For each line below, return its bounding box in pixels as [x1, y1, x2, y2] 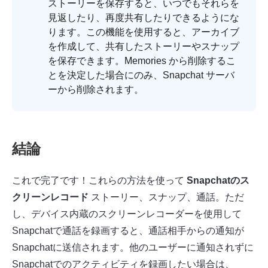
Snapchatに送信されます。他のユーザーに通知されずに [12, 242, 254, 253]
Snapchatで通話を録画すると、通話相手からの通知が [12, 226, 244, 236]
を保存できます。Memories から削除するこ [48, 56, 236, 66]
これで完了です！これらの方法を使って [12, 175, 187, 186]
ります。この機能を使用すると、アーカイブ [48, 27, 239, 38]
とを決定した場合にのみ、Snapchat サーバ [48, 70, 234, 81]
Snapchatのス [187, 175, 249, 186]
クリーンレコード [12, 192, 89, 203]
